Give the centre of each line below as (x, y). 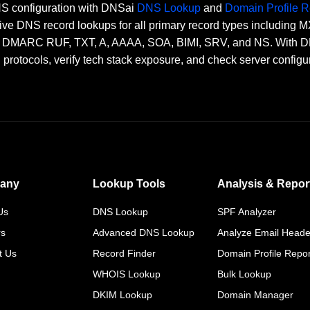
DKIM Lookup (122, 294)
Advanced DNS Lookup (144, 232)
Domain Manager (255, 294)
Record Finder (124, 253)
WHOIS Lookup (127, 274)
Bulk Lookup (244, 274)
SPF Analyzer (247, 211)
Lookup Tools (129, 184)
